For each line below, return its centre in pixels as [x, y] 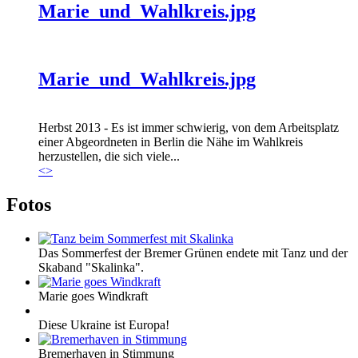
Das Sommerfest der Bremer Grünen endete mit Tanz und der [193, 253]
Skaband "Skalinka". [91, 267]
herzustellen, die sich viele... [109, 157]
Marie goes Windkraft [93, 296]
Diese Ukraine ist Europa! [104, 324]
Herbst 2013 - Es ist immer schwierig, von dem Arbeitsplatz [189, 128]
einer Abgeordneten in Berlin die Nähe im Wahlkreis [171, 142]
